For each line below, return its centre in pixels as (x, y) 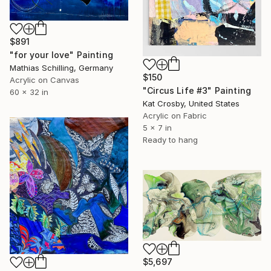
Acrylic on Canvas (44, 80)
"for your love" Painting (61, 54)
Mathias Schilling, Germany (61, 67)
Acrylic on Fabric (175, 116)
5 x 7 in (157, 128)
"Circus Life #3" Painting (197, 91)
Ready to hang (170, 140)
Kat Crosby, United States (191, 104)
